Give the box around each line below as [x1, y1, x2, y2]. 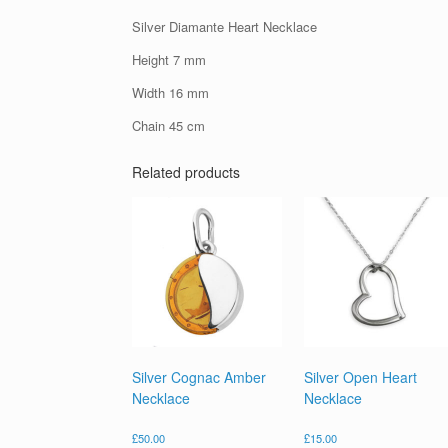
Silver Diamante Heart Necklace [132, 17, 317, 37]
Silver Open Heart [303, 367, 417, 388]
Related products [132, 162, 240, 183]
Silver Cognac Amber [132, 367, 266, 388]
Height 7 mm [132, 50, 206, 70]
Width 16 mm [132, 83, 209, 103]
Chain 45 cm [132, 116, 205, 136]
